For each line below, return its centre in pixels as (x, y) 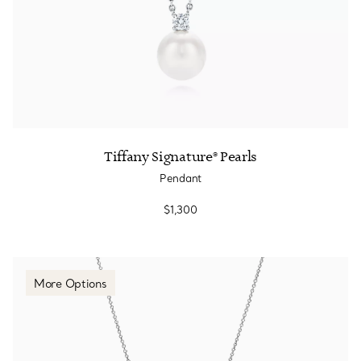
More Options (71, 284)
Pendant (180, 178)
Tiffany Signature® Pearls (180, 157)
